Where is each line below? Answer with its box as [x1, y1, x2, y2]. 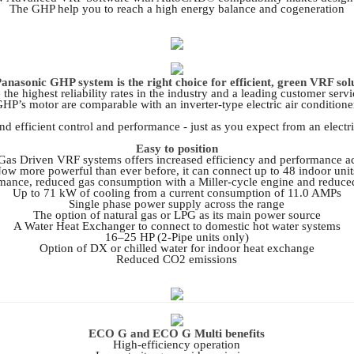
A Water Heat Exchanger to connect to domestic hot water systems [13, 219, 341, 232]
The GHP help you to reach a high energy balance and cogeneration [9, 2, 345, 15]
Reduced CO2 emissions [116, 252, 238, 265]
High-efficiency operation [113, 338, 241, 352]
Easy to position [135, 141, 218, 155]
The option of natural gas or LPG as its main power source [32, 208, 321, 221]
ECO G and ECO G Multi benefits [88, 327, 265, 341]
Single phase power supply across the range [69, 197, 285, 210]
